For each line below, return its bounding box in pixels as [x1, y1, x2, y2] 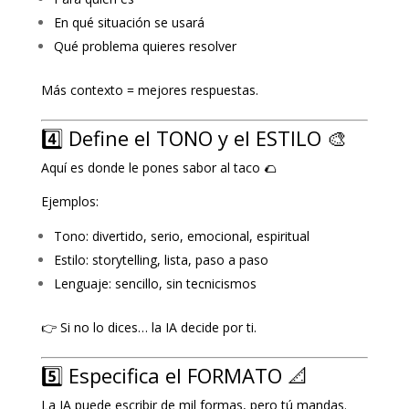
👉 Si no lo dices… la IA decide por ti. [40, 318, 257, 336]
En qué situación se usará [53, 13, 204, 31]
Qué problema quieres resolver [53, 37, 236, 55]
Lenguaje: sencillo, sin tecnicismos [53, 274, 257, 292]
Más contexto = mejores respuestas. [40, 80, 258, 99]
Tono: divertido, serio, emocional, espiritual [53, 226, 309, 245]
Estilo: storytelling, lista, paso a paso [53, 250, 268, 268]
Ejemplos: [40, 192, 99, 210]
